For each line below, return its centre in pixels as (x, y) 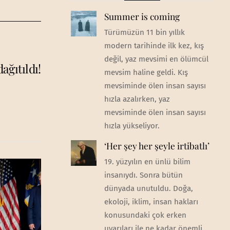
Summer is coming (142, 16)
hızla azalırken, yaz (137, 99)
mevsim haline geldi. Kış (146, 72)
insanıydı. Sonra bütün (143, 175)
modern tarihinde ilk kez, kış (154, 45)
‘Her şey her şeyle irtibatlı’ (157, 146)
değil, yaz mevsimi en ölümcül (156, 59)
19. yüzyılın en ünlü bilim (147, 162)
